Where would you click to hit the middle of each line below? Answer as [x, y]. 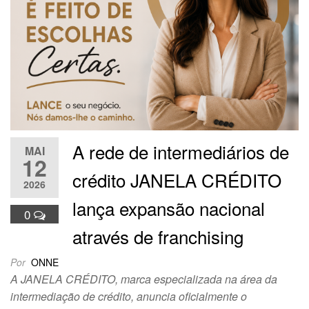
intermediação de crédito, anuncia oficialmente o [129, 297]
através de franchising [158, 237]
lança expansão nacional [169, 208]
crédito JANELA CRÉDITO [177, 180]
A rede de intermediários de [181, 152]
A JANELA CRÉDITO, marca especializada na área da [144, 279]
